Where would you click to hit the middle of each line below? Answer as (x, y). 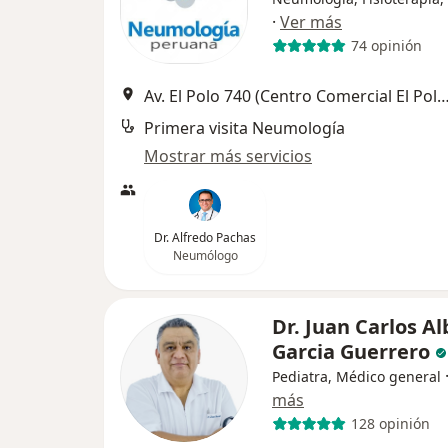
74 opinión (386, 46)
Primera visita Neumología (244, 127)
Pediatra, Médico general (356, 376)
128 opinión (390, 424)
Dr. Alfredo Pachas (205, 237)
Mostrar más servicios (228, 155)
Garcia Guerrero (351, 351)
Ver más (311, 21)
